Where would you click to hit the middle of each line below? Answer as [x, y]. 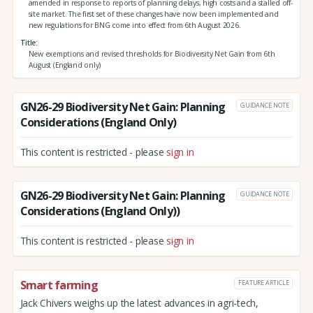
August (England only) [65, 65]
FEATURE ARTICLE [263, 283]
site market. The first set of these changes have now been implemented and [153, 14]
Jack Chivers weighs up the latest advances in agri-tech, [139, 303]
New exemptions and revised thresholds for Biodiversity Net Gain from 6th [152, 54]
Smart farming [59, 285]
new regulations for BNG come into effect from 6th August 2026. [134, 25]
